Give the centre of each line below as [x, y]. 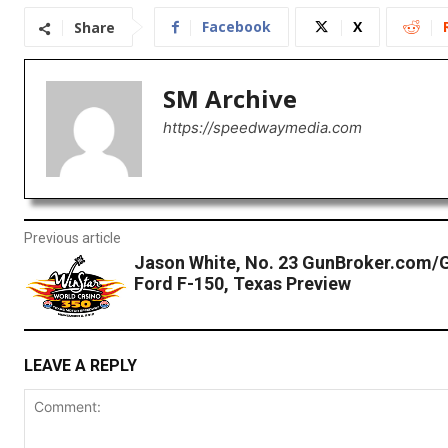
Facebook [236, 27]
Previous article [72, 238]
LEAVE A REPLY [80, 365]
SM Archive [230, 99]
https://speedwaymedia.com [262, 128]
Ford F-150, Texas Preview [242, 284]
